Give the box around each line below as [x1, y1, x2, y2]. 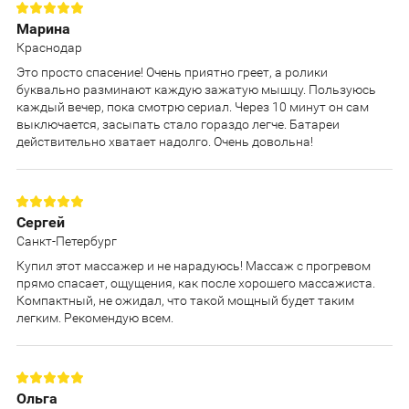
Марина [16, 19, 70, 37]
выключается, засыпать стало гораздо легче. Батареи [16, 116, 340, 131]
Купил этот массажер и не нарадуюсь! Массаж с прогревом [16, 257, 371, 273]
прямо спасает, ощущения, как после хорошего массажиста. [16, 275, 375, 290]
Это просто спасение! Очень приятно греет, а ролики [16, 64, 328, 79]
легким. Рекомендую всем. [16, 309, 173, 325]
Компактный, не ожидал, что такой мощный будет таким [16, 292, 354, 308]
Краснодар [16, 39, 82, 55]
